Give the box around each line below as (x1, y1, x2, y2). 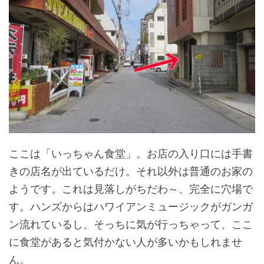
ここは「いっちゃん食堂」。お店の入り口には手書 (9, 147, 253, 160)
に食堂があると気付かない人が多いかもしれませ (9, 235, 242, 248)
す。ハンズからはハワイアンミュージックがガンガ (9, 200, 253, 213)
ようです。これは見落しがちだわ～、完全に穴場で (9, 182, 253, 195)
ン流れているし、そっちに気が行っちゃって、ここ (9, 217, 253, 230)
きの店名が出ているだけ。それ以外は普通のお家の (9, 164, 253, 177)
